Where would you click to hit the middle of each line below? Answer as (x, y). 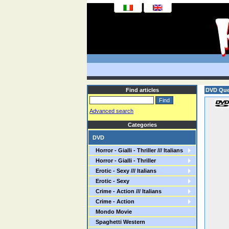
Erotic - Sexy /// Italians (124, 171)
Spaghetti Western (119, 222)
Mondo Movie (112, 212)
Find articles (142, 90)
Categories (142, 125)
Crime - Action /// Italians (127, 191)
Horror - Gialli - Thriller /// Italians (138, 150)
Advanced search (111, 111)
